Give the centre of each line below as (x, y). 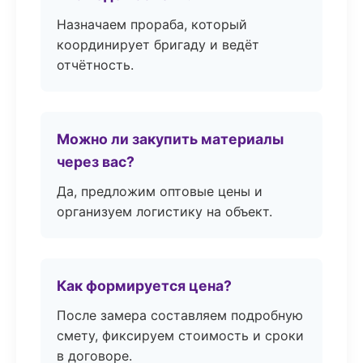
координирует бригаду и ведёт (158, 45)
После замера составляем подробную (180, 315)
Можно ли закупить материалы (170, 139)
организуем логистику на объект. (164, 211)
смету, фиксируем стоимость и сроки (180, 335)
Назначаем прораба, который (152, 24)
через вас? (96, 162)
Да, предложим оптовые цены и (160, 191)
